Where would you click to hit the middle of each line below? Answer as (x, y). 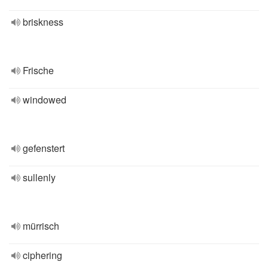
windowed (45, 100)
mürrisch (41, 226)
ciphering (42, 255)
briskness (43, 22)
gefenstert (44, 148)
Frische (38, 70)
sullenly (39, 177)
